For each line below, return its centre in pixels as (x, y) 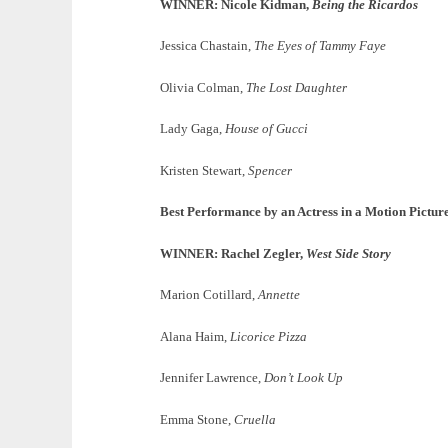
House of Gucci (266, 129)
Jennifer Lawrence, (212, 378)
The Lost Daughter (296, 87)
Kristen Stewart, (204, 170)
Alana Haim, (195, 336)
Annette (279, 295)
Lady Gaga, (192, 129)
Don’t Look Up (303, 378)
